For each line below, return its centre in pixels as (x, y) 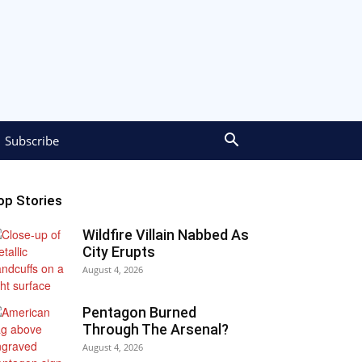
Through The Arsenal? (156, 329)
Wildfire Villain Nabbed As (166, 235)
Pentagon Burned (139, 312)
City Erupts (119, 252)
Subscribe (32, 141)
